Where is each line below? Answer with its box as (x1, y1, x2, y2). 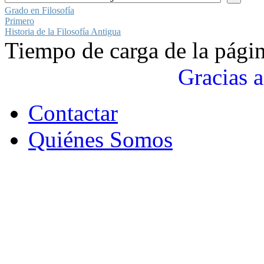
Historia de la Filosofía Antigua (5, 26, 121, 37)
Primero (5, 15, 34, 26)
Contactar (28, 100, 118, 126)
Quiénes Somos (28, 126, 173, 152)
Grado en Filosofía (5, 5, 74, 15)
